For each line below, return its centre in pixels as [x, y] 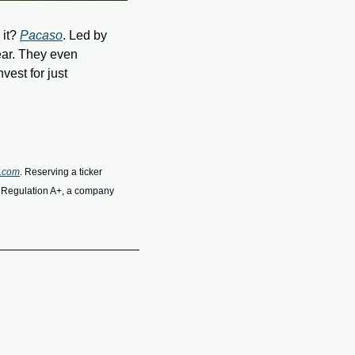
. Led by [85, 35]
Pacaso [41, 35]
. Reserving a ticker [61, 172]
